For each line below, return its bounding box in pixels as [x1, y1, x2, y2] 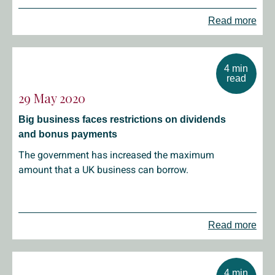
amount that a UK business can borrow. [18, 164, 188, 176]
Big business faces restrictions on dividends [18, 114, 226, 125]
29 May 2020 [18, 90, 85, 106]
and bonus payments [18, 129, 117, 139]
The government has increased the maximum [18, 149, 214, 161]
